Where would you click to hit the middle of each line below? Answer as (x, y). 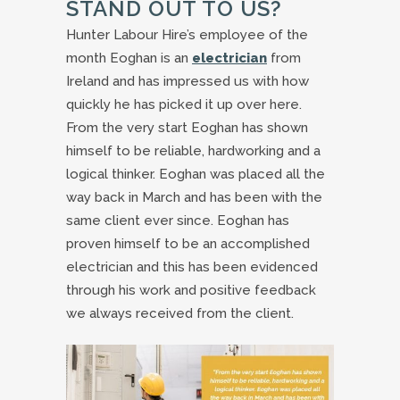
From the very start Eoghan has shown (187, 127)
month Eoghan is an (129, 58)
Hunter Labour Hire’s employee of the (187, 34)
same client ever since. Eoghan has (178, 220)
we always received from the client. (180, 313)
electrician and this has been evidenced (192, 267)
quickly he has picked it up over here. (184, 104)
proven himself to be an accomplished (188, 243)
